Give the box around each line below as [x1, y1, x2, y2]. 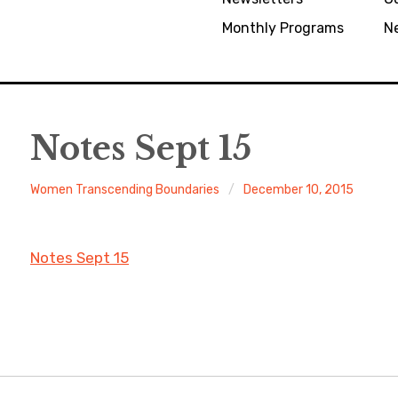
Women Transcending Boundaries [30, 182, 220, 197]
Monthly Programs [222, 20, 344, 36]
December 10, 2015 [243, 182, 354, 197]
